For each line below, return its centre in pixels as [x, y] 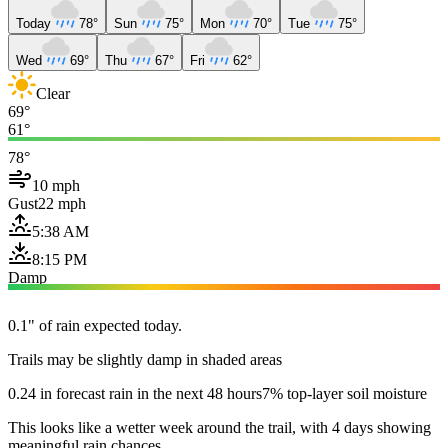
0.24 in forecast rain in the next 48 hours [135, 393]
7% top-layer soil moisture [344, 393]
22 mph [62, 203]
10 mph [56, 185]
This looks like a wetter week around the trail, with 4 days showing [219, 427]
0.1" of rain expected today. [95, 325]
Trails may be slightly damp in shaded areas [145, 359]
